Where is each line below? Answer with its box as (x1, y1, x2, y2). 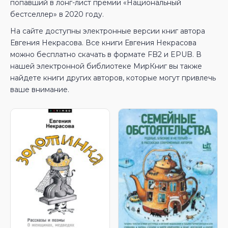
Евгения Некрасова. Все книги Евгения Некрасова (10, 38, 196, 47)
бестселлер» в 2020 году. (10, 10, 104, 19)
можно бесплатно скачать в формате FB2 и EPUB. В (10, 50, 202, 59)
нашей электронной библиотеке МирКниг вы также (10, 62, 202, 71)
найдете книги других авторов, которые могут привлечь (10, 73, 216, 82)
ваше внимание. (10, 85, 69, 94)
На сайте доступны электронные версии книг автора (10, 26, 205, 36)
